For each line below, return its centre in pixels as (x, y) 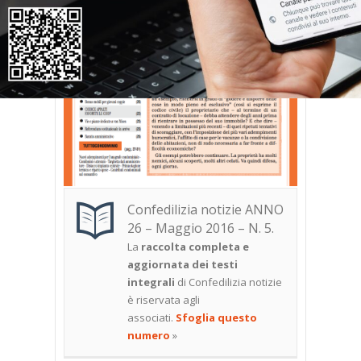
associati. (151, 318)
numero (149, 336)
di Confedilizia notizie (228, 282)
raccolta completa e (195, 247)
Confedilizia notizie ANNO (205, 210)
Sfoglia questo (216, 318)
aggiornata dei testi (183, 265)
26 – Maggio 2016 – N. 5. (201, 228)
